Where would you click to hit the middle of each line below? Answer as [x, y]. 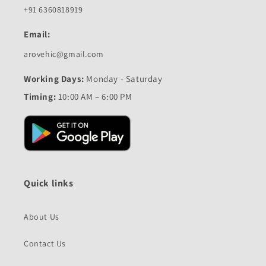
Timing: [40, 97]
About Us [42, 216]
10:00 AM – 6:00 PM [94, 97]
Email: [37, 34]
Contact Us [45, 243]
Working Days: [54, 79]
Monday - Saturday [123, 79]
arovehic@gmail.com [64, 54]
